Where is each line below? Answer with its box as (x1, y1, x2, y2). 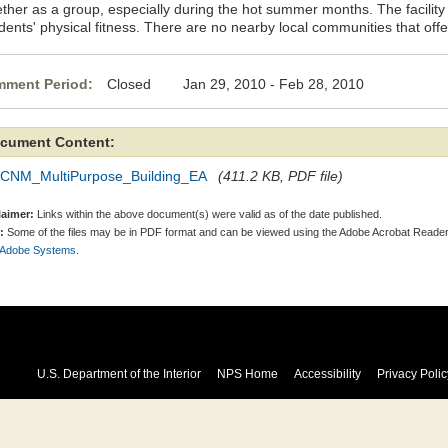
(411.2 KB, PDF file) (218, 168, 343, 184)
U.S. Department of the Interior (36, 367, 201, 381)
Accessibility (293, 367, 361, 381)
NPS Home (216, 367, 278, 381)
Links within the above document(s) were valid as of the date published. (34, 208, 382, 220)
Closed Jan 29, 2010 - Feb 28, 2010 (107, 76, 364, 92)
